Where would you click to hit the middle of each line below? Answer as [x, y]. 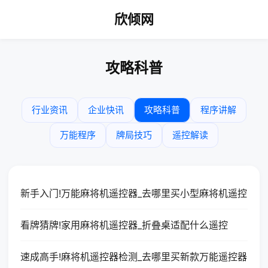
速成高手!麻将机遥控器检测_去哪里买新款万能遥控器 [134, 257]
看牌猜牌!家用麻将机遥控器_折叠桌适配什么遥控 [124, 225]
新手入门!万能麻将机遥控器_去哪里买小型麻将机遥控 [134, 193]
